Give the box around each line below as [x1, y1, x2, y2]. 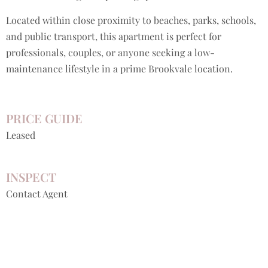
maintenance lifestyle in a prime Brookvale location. [6, 62, 233, 75]
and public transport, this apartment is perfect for [6, 30, 221, 43]
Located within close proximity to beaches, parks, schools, [6, 14, 256, 27]
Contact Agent [6, 187, 68, 200]
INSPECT [6, 169, 56, 185]
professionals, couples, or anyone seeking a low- [6, 46, 215, 59]
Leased [6, 129, 35, 142]
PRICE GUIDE [6, 110, 83, 127]
